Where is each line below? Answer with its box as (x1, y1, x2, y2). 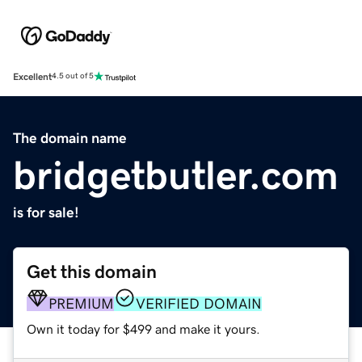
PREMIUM (48, 296, 114, 311)
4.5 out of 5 (52, 72, 94, 81)
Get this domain (27, 262, 157, 281)
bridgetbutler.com (13, 154, 339, 196)
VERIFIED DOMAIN (136, 296, 262, 311)
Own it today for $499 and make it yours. (27, 322, 260, 335)
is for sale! (13, 204, 79, 220)
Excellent (13, 71, 52, 82)
